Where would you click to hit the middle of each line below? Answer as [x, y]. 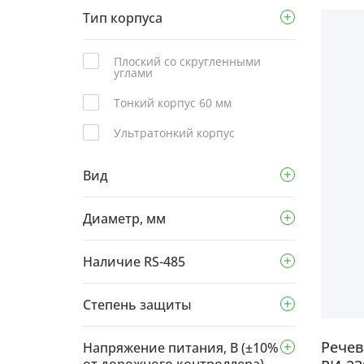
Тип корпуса [123, 18]
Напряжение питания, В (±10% [181, 348]
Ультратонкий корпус [174, 133]
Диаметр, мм [124, 219]
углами [133, 73]
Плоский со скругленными [187, 61]
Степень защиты [137, 305]
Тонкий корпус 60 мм [173, 103]
